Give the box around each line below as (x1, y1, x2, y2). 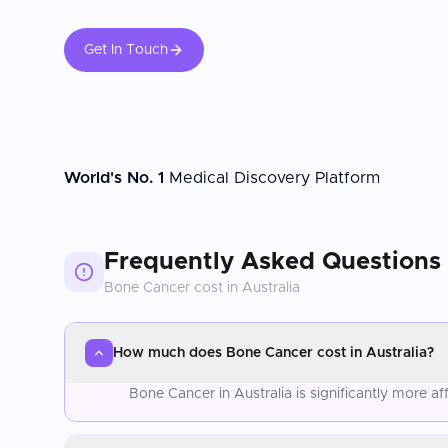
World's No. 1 (64, 169, 164, 186)
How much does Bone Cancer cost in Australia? (113, 345, 434, 360)
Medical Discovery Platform (164, 169, 380, 186)
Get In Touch (84, 43, 168, 57)
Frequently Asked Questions (104, 249, 441, 274)
